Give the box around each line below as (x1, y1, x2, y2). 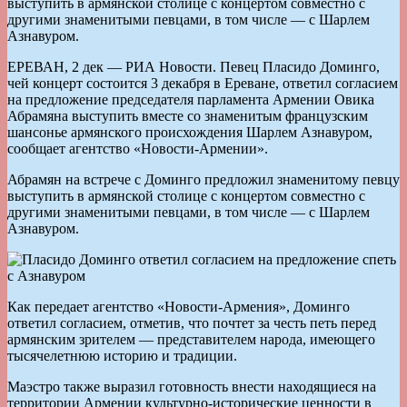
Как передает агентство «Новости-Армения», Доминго (7, 298, 350, 314)
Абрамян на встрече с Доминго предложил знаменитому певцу (7, 171, 400, 187)
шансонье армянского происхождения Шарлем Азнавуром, (7, 124, 372, 140)
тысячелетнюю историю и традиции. (7, 347, 237, 363)
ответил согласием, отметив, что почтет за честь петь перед (7, 314, 376, 331)
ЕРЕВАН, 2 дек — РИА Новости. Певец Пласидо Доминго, (7, 58, 380, 74)
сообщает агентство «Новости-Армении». (7, 140, 268, 156)
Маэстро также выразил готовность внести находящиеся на (7, 378, 376, 394)
